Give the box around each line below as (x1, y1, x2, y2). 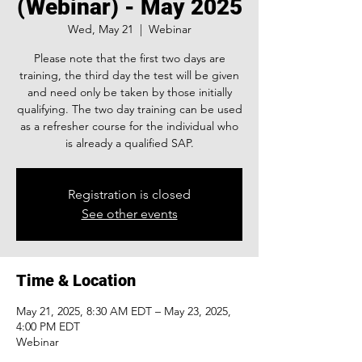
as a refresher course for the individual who (20, 119, 238, 133)
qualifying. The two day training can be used (16, 102, 242, 116)
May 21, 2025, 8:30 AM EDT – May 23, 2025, (16, 304, 231, 318)
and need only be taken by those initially (27, 85, 232, 99)
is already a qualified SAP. (65, 136, 194, 150)
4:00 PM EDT (16, 319, 80, 334)
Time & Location (16, 271, 136, 290)
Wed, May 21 (67, 22, 133, 36)
